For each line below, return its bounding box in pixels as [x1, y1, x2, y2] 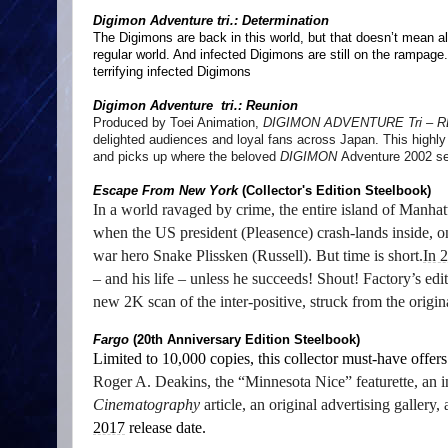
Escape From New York [93, 183, 238, 199]
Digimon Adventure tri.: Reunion [93, 98, 306, 114]
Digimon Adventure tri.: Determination [93, 13, 329, 29]
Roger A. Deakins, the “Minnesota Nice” [93, 373, 352, 391]
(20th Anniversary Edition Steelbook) [129, 332, 368, 348]
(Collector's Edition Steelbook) [238, 183, 439, 199]
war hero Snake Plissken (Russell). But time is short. [93, 247, 423, 265]
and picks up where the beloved [93, 149, 280, 165]
